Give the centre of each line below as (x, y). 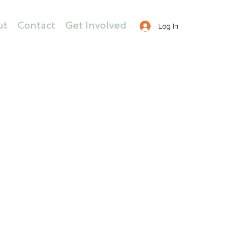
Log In (168, 26)
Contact (36, 26)
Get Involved (96, 26)
